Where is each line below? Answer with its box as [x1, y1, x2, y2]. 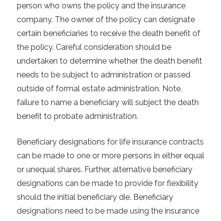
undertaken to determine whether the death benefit [16, 56, 202, 66]
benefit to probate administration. [16, 111, 138, 121]
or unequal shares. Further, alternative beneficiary [16, 165, 192, 175]
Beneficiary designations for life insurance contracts [16, 137, 204, 147]
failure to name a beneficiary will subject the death [16, 98, 199, 108]
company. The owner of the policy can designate [16, 15, 195, 25]
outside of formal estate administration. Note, [16, 84, 182, 94]
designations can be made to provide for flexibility [16, 179, 198, 188]
